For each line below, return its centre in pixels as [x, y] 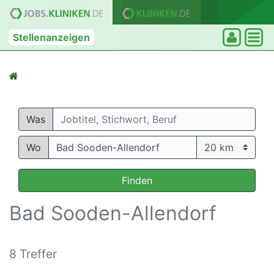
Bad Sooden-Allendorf [113, 213]
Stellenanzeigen [51, 37]
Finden [137, 180]
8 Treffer [33, 254]
